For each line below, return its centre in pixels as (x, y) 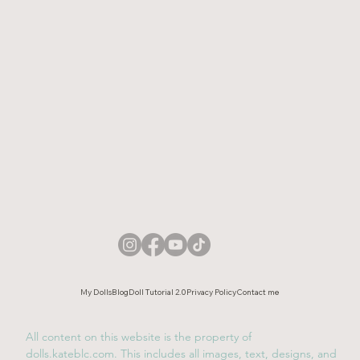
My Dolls (96, 292)
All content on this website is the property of (138, 337)
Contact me (258, 292)
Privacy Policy (212, 292)
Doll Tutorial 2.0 (158, 292)
